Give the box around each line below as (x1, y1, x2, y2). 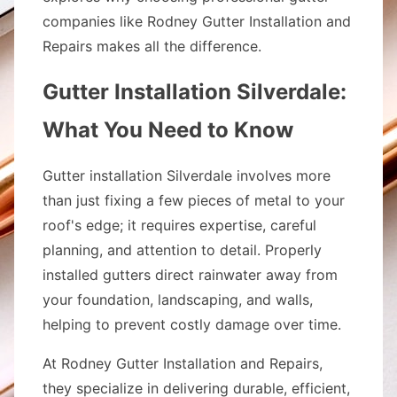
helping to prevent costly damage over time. (43, 315, 341, 333)
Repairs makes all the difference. (43, 37, 261, 55)
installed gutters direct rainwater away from (43, 266, 338, 284)
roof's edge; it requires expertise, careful (43, 216, 316, 234)
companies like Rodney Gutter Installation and (43, 12, 351, 30)
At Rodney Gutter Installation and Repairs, (43, 354, 323, 372)
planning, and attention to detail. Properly (43, 241, 322, 259)
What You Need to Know (43, 117, 293, 143)
